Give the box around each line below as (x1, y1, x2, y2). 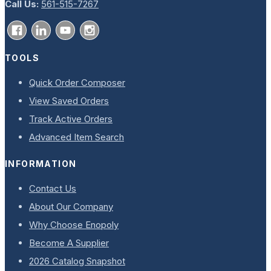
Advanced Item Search (29, 131, 124, 143)
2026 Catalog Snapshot (29, 255, 125, 267)
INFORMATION (5, 158, 77, 169)
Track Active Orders (29, 113, 113, 125)
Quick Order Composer (29, 76, 125, 88)
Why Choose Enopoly (29, 219, 119, 231)
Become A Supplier (29, 237, 109, 249)
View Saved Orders (29, 94, 109, 106)
